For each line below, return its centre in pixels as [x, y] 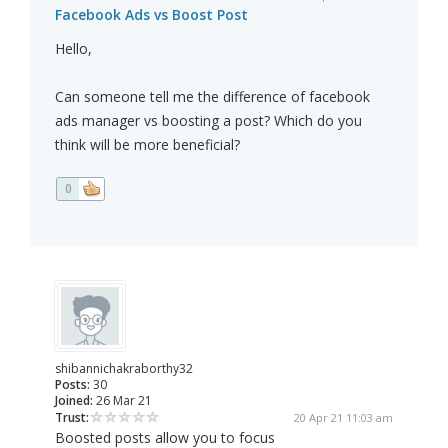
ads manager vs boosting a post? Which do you [208, 121]
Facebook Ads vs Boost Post [151, 15]
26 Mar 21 [122, 401]
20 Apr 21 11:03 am [343, 418]
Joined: [74, 401]
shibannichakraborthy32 [124, 369]
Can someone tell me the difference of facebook [212, 97]
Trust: [72, 418]
